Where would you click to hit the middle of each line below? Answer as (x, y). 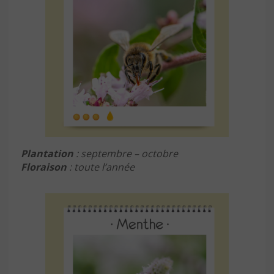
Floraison (44, 167)
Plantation (47, 153)
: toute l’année (101, 167)
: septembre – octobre (126, 153)
